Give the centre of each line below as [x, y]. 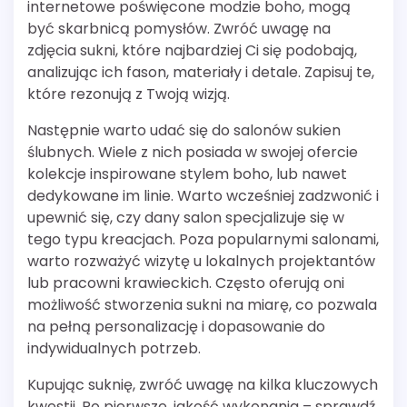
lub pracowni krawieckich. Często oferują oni [186, 283]
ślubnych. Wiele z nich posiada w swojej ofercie [193, 153]
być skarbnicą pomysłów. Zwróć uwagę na [179, 29]
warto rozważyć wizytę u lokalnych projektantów [201, 262]
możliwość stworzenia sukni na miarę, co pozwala [202, 305]
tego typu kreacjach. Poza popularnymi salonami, [203, 240]
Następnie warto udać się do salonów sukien [184, 131]
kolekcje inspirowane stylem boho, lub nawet [187, 174]
